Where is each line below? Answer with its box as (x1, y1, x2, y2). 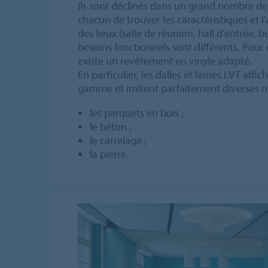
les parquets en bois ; (89, 105, 184, 120)
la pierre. (89, 147, 129, 161)
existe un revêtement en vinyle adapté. (78, 53, 252, 68)
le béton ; (89, 119, 132, 133)
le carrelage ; (89, 133, 147, 147)
